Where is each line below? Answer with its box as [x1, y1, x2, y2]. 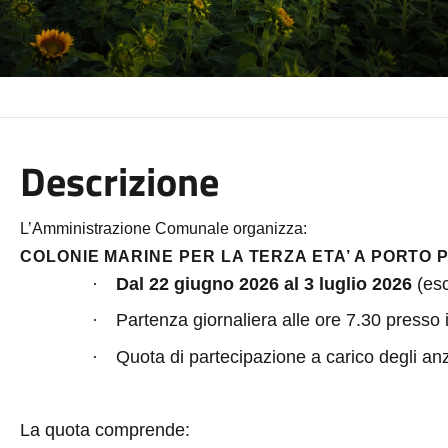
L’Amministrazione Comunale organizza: [19, 220, 307, 237]
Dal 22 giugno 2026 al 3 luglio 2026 [115, 274, 417, 294]
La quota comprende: [19, 419, 190, 440]
